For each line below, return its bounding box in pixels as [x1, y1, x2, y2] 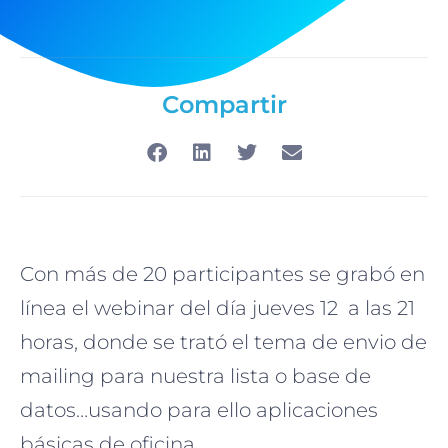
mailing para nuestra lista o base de [20, 363, 371, 388]
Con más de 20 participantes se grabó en [20, 261, 425, 286]
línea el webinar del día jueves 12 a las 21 [20, 295, 415, 320]
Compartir [161, 89, 287, 119]
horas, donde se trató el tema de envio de [20, 329, 427, 354]
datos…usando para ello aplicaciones [20, 397, 378, 422]
